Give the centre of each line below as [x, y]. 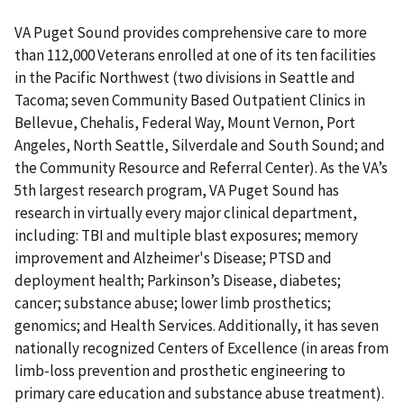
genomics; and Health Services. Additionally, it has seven [197, 326]
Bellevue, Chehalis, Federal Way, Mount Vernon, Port [185, 123]
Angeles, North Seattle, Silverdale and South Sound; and [200, 146]
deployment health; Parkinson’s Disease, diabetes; [178, 281]
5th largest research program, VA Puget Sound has [177, 191]
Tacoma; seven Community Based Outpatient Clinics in [190, 101]
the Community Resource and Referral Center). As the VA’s [201, 168]
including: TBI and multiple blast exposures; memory [186, 236]
